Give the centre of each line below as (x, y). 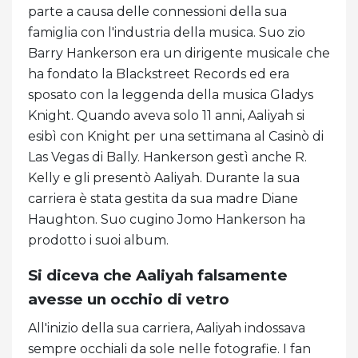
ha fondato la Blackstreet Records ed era (159, 74)
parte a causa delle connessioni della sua (157, 11)
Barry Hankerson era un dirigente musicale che (179, 53)
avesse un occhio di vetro (129, 299)
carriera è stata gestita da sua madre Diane (163, 198)
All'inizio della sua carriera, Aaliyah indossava (167, 328)
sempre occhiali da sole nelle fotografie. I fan (169, 348)
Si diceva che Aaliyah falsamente (158, 275)
